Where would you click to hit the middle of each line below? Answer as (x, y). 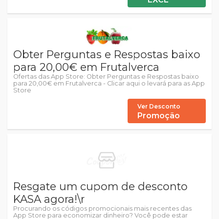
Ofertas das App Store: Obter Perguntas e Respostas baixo (106, 76)
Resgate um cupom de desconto (100, 186)
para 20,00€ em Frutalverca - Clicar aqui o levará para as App (109, 83)
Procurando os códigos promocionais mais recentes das (102, 208)
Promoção (159, 115)
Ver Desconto (159, 106)
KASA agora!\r (49, 199)
